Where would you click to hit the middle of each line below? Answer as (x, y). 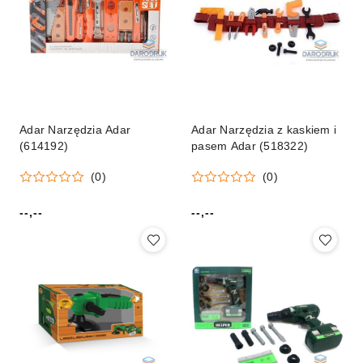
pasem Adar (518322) (250, 146)
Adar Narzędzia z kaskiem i (264, 130)
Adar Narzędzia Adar (75, 130)
